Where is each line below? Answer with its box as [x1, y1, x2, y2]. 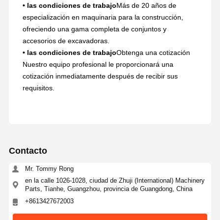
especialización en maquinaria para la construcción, [22, 13, 183, 21]
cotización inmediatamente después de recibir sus [22, 72, 178, 80]
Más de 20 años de [116, 1, 176, 9]
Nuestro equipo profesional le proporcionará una [22, 60, 173, 68]
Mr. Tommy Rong [25, 165, 74, 172]
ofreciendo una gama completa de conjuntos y [22, 25, 166, 33]
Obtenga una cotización [116, 48, 190, 56]
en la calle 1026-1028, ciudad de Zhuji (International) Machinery [25, 177, 205, 185]
